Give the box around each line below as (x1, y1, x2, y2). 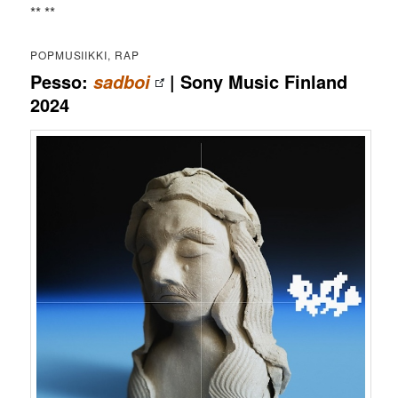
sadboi (93, 68, 151, 94)
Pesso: (30, 68, 94, 94)
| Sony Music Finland (164, 68, 348, 94)
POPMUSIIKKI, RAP (30, 46, 139, 62)
